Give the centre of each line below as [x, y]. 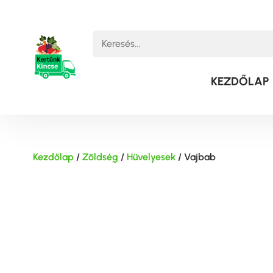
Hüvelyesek [151, 157]
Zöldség [100, 157]
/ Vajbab [195, 157]
